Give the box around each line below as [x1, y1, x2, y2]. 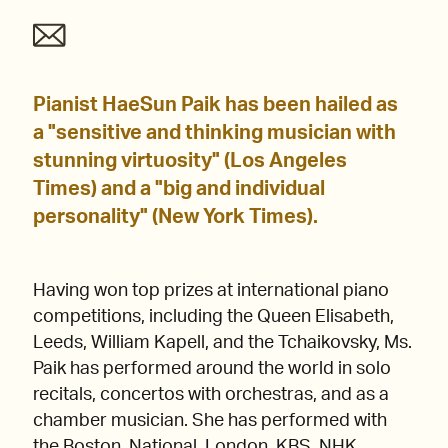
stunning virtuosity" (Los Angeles [33, 151, 347, 172]
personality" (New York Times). [33, 207, 322, 228]
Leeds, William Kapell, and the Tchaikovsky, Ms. [33, 334, 412, 353]
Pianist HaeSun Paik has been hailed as [33, 95, 398, 116]
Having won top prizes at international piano [33, 282, 389, 301]
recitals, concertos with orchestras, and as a [33, 386, 389, 405]
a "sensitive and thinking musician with [33, 123, 396, 144]
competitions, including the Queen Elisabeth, [33, 308, 394, 327]
